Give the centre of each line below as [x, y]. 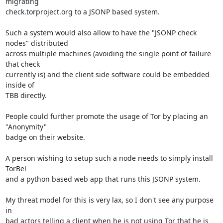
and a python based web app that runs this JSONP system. [103, 179]
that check [22, 64]
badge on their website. [45, 137]
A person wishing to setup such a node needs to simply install [109, 158]
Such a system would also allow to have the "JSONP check [101, 33]
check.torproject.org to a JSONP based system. [82, 12]
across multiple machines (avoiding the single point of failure [108, 54]
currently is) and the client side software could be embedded [107, 74]
